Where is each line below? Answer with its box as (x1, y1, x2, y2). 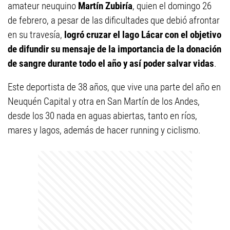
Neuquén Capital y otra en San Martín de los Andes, (8, 95, 200, 107)
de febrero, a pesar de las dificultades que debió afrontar (8, 14, 220, 26)
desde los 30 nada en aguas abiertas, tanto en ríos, (8, 110, 197, 122)
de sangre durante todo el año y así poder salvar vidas (8, 57, 214, 69)
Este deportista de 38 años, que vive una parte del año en (8, 81, 221, 93)
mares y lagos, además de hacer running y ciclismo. (8, 124, 201, 136)
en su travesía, (8, 29, 64, 41)
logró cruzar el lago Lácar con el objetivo (64, 29, 221, 41)
